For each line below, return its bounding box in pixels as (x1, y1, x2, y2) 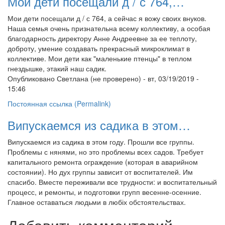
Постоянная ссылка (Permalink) (8, 98, 111, 108)
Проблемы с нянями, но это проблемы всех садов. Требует (8, 147, 203, 157)
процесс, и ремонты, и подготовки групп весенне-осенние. (8, 187, 201, 197)
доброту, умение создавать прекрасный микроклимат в (8, 43, 190, 53)
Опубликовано (8, 73, 57, 83)
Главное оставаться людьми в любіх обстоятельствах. (8, 197, 186, 207)
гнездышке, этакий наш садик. (8, 63, 106, 73)
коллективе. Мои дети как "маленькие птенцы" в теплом (8, 53, 192, 63)
